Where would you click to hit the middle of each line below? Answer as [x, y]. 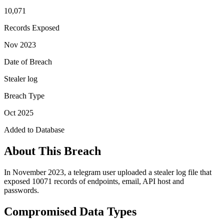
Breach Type [24, 95]
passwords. [21, 190]
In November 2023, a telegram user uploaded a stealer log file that [108, 172]
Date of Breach [28, 61]
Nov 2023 [20, 44]
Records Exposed [32, 27]
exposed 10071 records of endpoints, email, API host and [94, 181]
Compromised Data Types [70, 211]
